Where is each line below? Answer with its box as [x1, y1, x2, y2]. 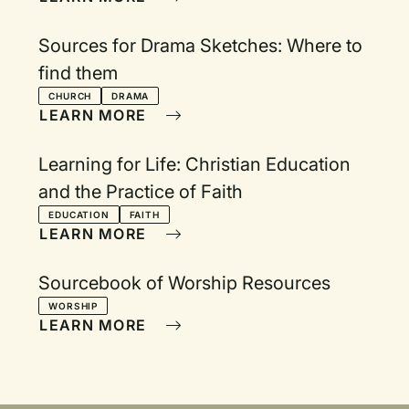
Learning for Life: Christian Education [38, 153, 351, 175]
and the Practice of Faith [38, 181, 244, 203]
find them [38, 62, 119, 84]
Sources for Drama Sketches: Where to [38, 35, 363, 57]
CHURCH [48, 90, 92, 101]
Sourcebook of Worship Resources [38, 272, 331, 294]
